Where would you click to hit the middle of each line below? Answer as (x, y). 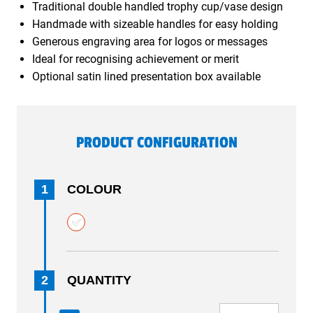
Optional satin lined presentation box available (146, 77)
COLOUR (94, 189)
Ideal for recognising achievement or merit (135, 59)
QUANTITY (99, 280)
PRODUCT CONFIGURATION (156, 143)
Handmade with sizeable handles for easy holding (155, 24)
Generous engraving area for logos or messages (150, 42)
